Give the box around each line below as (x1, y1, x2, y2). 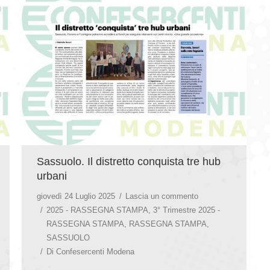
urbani (37, 169, 67, 182)
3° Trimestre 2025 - (153, 205, 220, 215)
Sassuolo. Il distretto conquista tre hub (37, 155, 221, 168)
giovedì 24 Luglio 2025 (37, 191, 115, 201)
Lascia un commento (125, 191, 198, 201)
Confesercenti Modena (56, 246, 134, 256)
